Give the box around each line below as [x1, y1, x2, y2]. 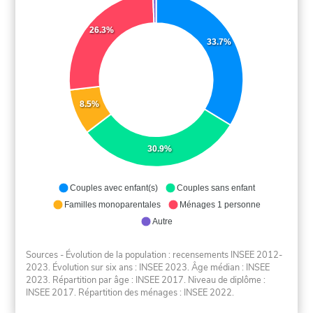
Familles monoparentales [64, 200, 161, 210]
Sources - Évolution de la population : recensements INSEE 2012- [26, 248, 283, 261]
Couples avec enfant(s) [69, 183, 158, 194]
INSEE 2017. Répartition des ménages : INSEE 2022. [26, 286, 235, 299]
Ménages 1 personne [179, 200, 261, 210]
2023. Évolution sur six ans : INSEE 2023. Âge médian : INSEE [26, 261, 270, 274]
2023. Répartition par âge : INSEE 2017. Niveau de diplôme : [26, 273, 266, 286]
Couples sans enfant [176, 183, 255, 194]
